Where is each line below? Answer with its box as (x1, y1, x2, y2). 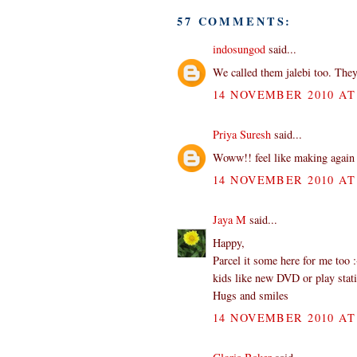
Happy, (213, 234, 245, 250)
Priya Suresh (213, 126, 271, 142)
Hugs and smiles (213, 287, 288, 303)
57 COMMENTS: (177, 12, 292, 29)
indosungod (213, 41, 265, 57)
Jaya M (213, 211, 246, 227)
